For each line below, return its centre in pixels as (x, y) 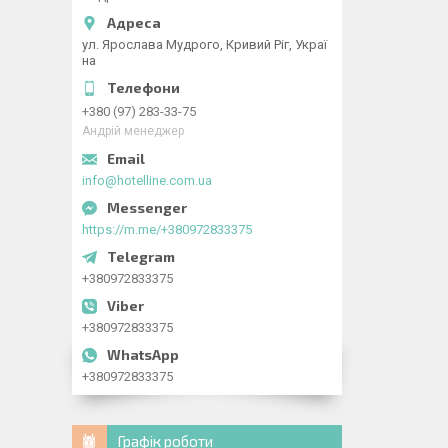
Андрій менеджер (133, 131)
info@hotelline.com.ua (147, 180)
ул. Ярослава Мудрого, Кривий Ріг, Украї (204, 44)
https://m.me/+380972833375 (167, 229)
